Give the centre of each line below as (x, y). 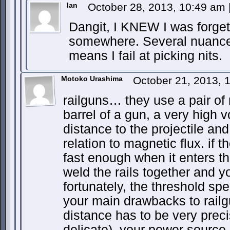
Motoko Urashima (92, 79)
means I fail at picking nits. (146, 56)
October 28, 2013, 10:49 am (158, 7)
